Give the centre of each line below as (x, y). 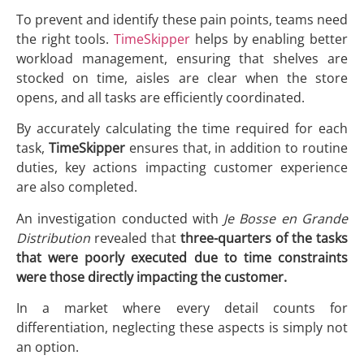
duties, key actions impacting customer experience (182, 168)
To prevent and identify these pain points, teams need (182, 20)
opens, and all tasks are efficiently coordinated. (160, 98)
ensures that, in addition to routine (236, 148)
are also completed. (77, 187)
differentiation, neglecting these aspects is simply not (182, 328)
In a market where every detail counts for (182, 308)
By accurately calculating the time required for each (182, 129)
